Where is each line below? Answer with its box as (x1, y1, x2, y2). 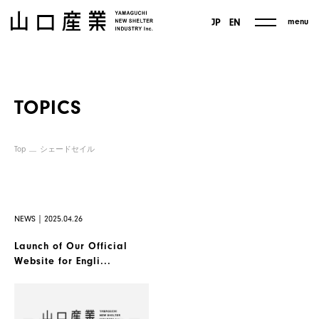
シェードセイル (40, 145, 95, 154)
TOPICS (14, 96, 82, 119)
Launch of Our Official (14, 241, 127, 252)
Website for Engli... (14, 256, 111, 267)
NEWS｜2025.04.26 (14, 214, 83, 224)
